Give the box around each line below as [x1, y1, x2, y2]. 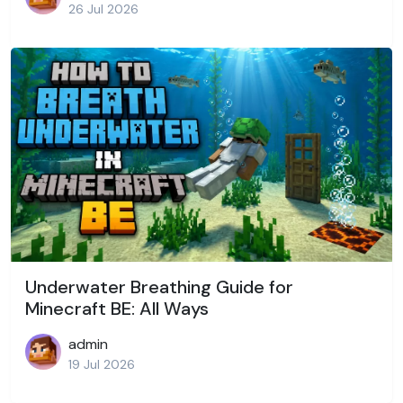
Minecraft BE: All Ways [25, 297, 209, 321]
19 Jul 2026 [68, 356, 135, 373]
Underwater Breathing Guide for [25, 275, 293, 300]
